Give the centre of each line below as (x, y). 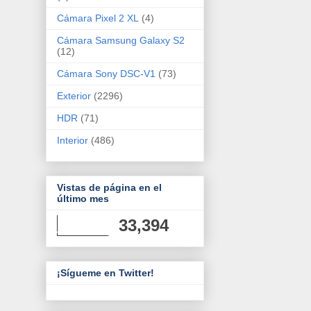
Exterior (74, 95)
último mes (83, 199)
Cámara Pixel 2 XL (98, 18)
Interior (73, 140)
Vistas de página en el (109, 188)
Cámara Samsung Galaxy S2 (121, 40)
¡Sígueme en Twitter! (106, 273)
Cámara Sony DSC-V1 (106, 73)
